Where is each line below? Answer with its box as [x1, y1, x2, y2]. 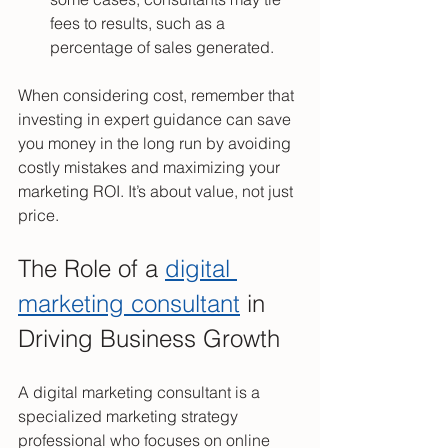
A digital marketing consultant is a [18, 381, 264, 402]
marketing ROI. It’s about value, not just [18, 180, 297, 201]
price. [18, 204, 59, 225]
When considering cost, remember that [18, 84, 298, 105]
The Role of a [18, 253, 165, 283]
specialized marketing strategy [18, 405, 242, 426]
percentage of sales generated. [50, 36, 274, 57]
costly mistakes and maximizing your [18, 156, 284, 177]
